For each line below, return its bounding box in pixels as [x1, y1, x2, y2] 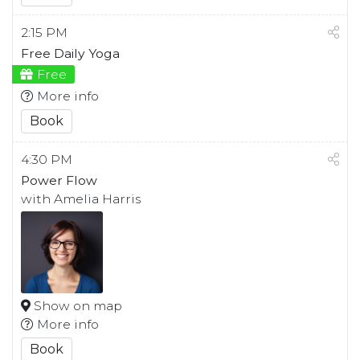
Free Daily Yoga [21, 45, 120, 61]
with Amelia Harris [21, 190, 141, 207]
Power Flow [21, 172, 97, 188]
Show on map [31, 297, 122, 313]
